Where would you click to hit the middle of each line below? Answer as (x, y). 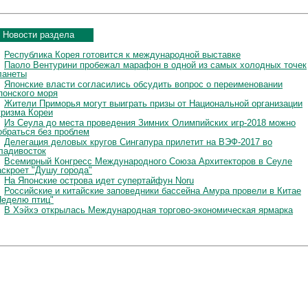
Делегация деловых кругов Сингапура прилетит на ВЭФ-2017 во (138, 142)
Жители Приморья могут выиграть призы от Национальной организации (153, 103)
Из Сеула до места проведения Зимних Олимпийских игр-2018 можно (150, 122)
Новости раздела (38, 34)
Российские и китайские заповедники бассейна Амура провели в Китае (153, 190)
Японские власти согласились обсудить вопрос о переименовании (143, 84)
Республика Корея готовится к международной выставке (122, 54)
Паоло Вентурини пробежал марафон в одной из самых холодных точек (155, 65)
